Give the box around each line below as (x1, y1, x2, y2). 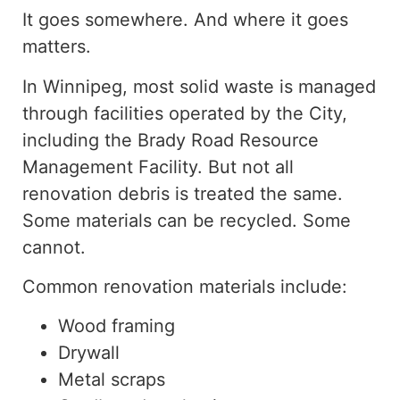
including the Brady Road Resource (22, 129, 319, 151)
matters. (22, 36, 91, 58)
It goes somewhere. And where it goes (22, 9, 348, 31)
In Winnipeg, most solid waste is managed (22, 75, 376, 97)
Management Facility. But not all (22, 155, 294, 178)
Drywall (58, 342, 120, 364)
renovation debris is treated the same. (22, 182, 343, 204)
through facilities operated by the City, (22, 102, 347, 124)
